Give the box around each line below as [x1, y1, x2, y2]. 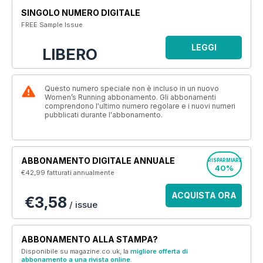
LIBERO [42, 45, 97, 63]
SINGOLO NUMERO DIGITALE [21, 8, 140, 18]
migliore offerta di [130, 247, 188, 255]
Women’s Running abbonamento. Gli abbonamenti [45, 93, 216, 102]
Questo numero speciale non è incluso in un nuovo [45, 84, 219, 93]
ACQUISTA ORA [171, 190, 237, 200]
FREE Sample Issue [21, 21, 83, 29]
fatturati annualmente [47, 168, 114, 177]
